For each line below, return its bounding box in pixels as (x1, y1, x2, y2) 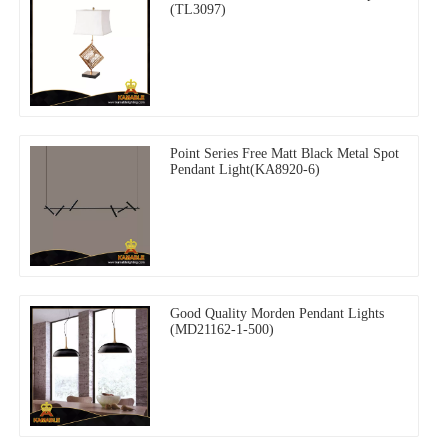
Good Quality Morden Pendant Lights (170, 306, 384, 322)
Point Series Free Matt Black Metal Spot (170, 146, 399, 162)
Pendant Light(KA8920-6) (170, 162, 320, 178)
